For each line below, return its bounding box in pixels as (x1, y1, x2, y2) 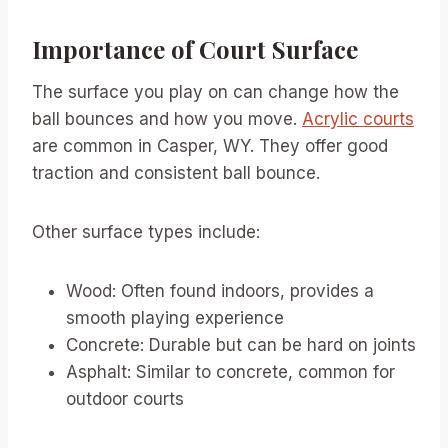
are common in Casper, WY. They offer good (32, 135, 388, 156)
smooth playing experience (66, 307, 284, 328)
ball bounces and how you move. (32, 108, 302, 129)
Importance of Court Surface (32, 32, 358, 65)
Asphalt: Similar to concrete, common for (66, 361, 395, 382)
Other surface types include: (32, 221, 260, 242)
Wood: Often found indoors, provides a (66, 280, 374, 301)
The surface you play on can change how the (32, 81, 399, 102)
